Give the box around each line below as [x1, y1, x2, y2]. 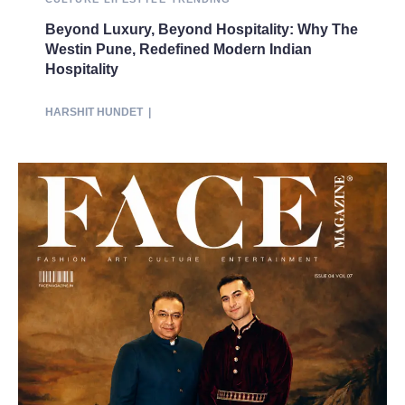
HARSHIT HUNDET [45, 106, 143, 119]
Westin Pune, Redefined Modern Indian [45, 42, 312, 58]
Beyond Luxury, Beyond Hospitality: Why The [45, 22, 358, 38]
